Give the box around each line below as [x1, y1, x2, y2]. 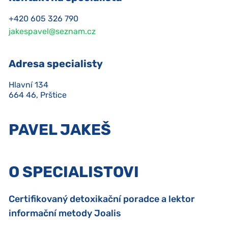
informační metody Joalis [9, 208, 121, 219]
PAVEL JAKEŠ [9, 121, 111, 139]
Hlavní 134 [9, 80, 48, 90]
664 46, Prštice [9, 90, 67, 100]
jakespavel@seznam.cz [9, 26, 96, 36]
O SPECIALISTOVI [9, 163, 139, 181]
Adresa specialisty [9, 58, 103, 70]
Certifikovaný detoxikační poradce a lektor [9, 193, 195, 205]
